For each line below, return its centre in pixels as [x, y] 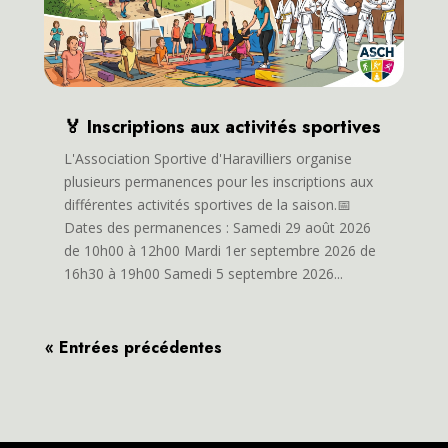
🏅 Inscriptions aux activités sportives [222, 126]
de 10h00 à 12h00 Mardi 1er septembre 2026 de [219, 250]
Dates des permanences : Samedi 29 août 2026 [217, 227]
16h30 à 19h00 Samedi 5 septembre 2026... [203, 273]
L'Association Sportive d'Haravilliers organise [207, 158]
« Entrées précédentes [133, 347]
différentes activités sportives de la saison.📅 [207, 204]
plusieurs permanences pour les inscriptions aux [218, 181]
